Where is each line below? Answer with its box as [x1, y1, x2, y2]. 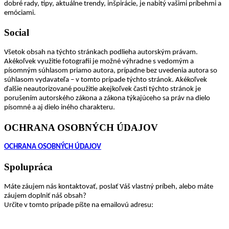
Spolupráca [4, 162, 53, 173]
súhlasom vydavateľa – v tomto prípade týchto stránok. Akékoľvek [4, 76, 207, 84]
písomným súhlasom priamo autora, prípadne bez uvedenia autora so [4, 67, 217, 75]
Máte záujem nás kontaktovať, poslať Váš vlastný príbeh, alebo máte [4, 182, 213, 191]
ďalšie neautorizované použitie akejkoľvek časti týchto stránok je [4, 85, 201, 94]
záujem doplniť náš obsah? [4, 192, 86, 200]
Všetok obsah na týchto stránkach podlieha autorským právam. [4, 49, 198, 57]
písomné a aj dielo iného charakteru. [4, 104, 115, 112]
